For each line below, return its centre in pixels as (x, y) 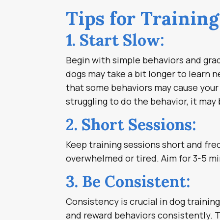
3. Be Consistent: (128, 181)
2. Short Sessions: (131, 124)
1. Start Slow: (115, 40)
